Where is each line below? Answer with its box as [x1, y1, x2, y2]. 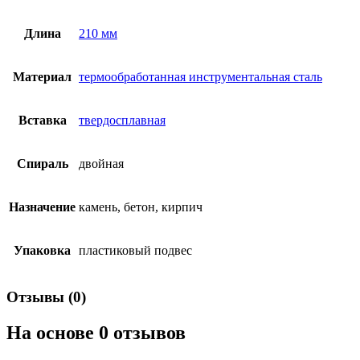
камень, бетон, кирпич [79, 200, 202, 215]
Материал [13, 70, 72, 84]
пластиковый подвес [79, 243, 192, 258]
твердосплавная [79, 113, 166, 128]
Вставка [18, 113, 67, 128]
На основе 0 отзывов [6, 321, 186, 343]
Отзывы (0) [6, 288, 86, 305]
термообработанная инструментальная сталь [79, 70, 322, 84]
